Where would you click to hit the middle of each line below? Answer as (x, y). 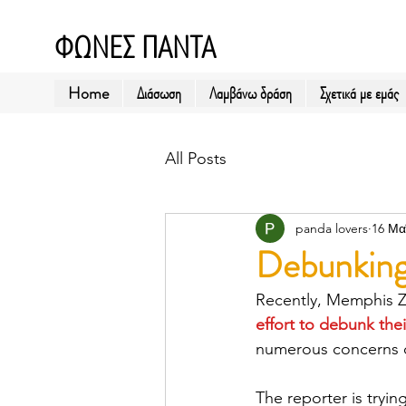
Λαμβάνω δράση (251, 93)
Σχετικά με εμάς (359, 93)
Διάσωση (159, 93)
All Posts (196, 158)
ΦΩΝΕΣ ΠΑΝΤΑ (135, 47)
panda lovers (332, 228)
